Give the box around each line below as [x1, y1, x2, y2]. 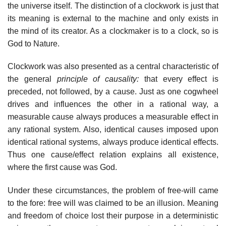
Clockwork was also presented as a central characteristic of [8, 62, 218, 71]
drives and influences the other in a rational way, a [8, 100, 218, 109]
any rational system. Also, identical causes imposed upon [8, 125, 218, 134]
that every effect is [144, 75, 218, 84]
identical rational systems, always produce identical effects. [8, 138, 218, 147]
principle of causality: [56, 75, 144, 84]
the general [8, 75, 57, 84]
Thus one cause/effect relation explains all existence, [8, 150, 218, 159]
